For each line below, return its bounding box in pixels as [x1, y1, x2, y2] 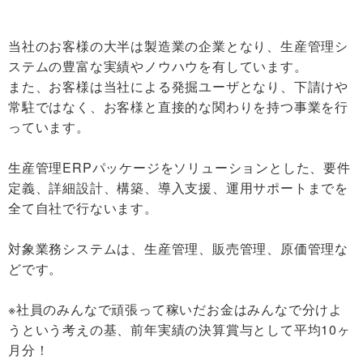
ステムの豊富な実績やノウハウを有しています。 [8, 56, 308, 75]
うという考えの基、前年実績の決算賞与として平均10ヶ [8, 319, 351, 339]
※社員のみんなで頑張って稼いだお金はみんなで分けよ [8, 299, 343, 318]
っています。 [8, 117, 90, 136]
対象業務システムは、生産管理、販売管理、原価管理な [8, 238, 348, 258]
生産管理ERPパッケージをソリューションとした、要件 [8, 157, 351, 177]
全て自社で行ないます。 [8, 198, 158, 217]
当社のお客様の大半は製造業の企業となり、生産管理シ [8, 36, 348, 55]
